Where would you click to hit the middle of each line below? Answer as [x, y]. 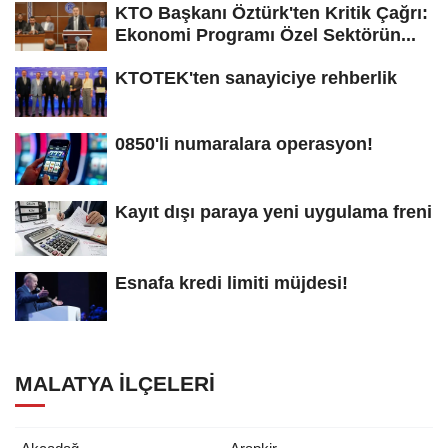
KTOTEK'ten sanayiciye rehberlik [256, 78]
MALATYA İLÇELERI [115, 384]
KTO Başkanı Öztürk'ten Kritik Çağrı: [271, 12]
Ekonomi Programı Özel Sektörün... [265, 34]
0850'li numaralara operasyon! [244, 144]
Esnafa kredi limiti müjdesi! [231, 282]
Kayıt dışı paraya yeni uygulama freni [273, 211]
